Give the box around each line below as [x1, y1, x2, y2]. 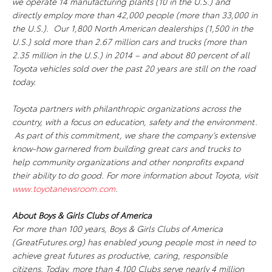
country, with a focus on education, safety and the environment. [12, 115, 257, 127]
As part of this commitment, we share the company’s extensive [12, 129, 256, 141]
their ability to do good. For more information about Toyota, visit [12, 169, 258, 181]
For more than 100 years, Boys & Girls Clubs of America [12, 222, 223, 234]
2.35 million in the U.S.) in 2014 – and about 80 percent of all [12, 49, 250, 61]
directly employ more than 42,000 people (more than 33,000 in [12, 8, 257, 21]
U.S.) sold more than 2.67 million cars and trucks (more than [12, 35, 246, 47]
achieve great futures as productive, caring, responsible [12, 249, 228, 261]
